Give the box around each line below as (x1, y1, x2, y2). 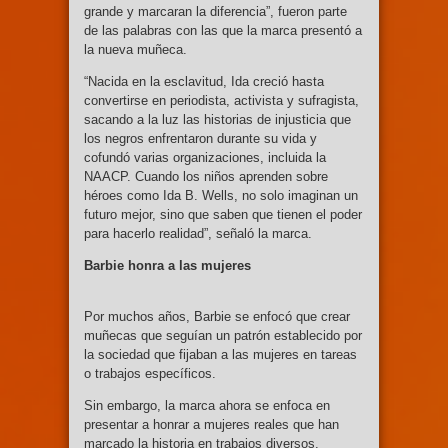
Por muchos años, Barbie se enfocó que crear (84, 308, 350, 324)
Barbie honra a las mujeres (84, 257, 251, 273)
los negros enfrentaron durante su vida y (84, 130, 317, 146)
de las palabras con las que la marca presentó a (84, 22, 362, 38)
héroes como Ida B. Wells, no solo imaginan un (84, 187, 358, 203)
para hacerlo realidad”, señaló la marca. (84, 225, 312, 241)
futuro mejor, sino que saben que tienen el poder (84, 206, 362, 222)
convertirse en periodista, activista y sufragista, (84, 92, 359, 108)
